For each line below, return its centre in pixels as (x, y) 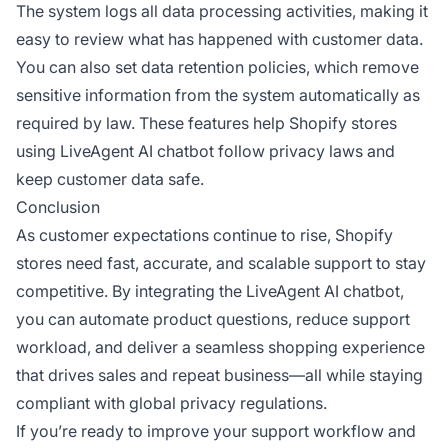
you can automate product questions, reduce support (213, 318)
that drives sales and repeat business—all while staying (219, 374)
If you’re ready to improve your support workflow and (216, 430)
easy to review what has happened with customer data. (219, 38)
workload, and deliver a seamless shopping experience (220, 346)
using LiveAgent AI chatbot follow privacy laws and (205, 150)
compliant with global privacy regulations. (171, 402)
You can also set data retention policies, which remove (217, 66)
